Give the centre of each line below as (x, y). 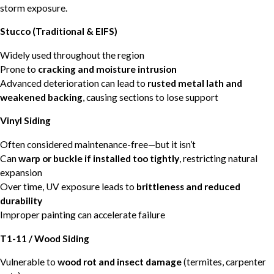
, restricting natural (218, 159)
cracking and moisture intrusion (107, 69)
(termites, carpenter (224, 262)
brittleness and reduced (188, 187)
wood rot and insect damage (120, 262)
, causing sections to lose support (150, 97)
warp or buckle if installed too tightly (99, 159)
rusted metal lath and (195, 83)
